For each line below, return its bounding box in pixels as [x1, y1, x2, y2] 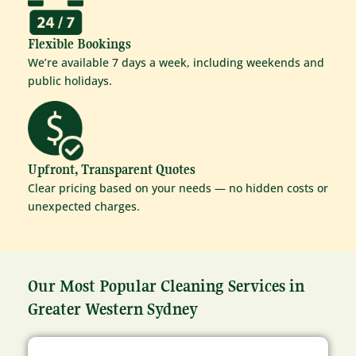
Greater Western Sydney [28, 298, 198, 319]
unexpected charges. [28, 199, 140, 215]
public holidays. [28, 72, 112, 88]
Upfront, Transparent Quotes [28, 161, 195, 178]
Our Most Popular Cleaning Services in [28, 275, 304, 296]
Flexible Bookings [28, 35, 131, 52]
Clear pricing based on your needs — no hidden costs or [28, 180, 328, 196]
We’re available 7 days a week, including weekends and [28, 54, 324, 70]
